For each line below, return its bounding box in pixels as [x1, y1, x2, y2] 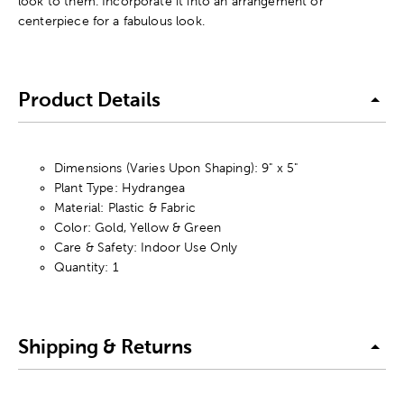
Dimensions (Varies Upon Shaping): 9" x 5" [54, 160, 298, 175]
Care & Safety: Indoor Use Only [54, 239, 238, 254]
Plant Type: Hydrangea [54, 179, 186, 195]
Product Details [18, 88, 161, 112]
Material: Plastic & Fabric [54, 199, 196, 215]
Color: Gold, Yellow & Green [54, 219, 222, 234]
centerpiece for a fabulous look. [18, 13, 205, 28]
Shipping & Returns [18, 335, 192, 359]
